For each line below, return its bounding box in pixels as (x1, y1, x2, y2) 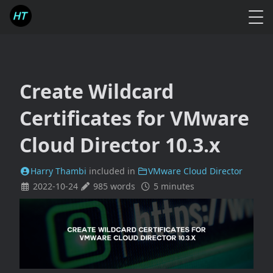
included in (88, 165, 138, 177)
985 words (91, 180, 140, 192)
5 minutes (151, 180, 197, 192)
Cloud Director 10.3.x (19, 132, 221, 158)
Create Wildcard (19, 78, 174, 104)
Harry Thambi (30, 165, 87, 177)
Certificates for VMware (19, 105, 249, 131)
